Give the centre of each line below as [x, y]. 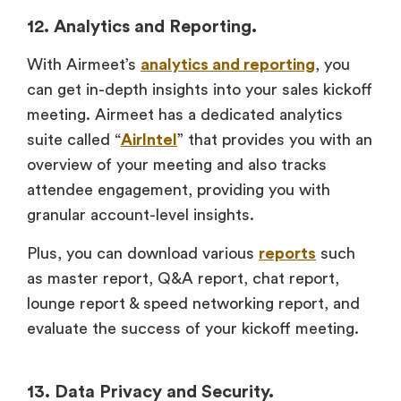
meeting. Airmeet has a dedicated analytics [185, 115]
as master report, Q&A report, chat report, [183, 278]
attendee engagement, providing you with [179, 190]
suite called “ [74, 140]
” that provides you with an [275, 140]
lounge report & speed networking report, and [193, 303]
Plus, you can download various [143, 253]
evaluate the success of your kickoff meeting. [193, 328]
